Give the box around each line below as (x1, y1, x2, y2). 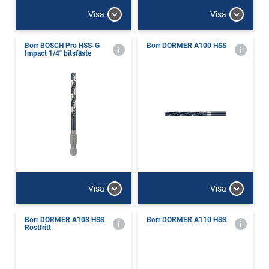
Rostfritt (25, 223, 51, 232)
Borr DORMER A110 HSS (147, 216, 226, 224)
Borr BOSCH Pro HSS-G (25, 41, 100, 50)
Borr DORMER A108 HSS (25, 216, 104, 224)
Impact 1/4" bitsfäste (25, 49, 91, 58)
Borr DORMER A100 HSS (147, 41, 226, 50)
